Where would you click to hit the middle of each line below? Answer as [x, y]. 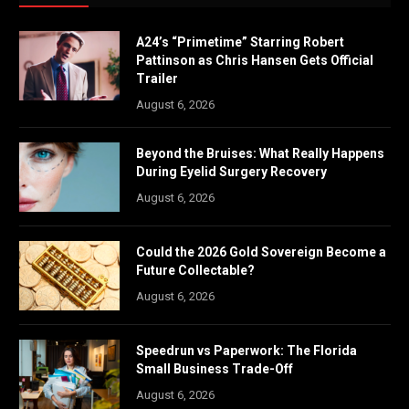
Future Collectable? [195, 271]
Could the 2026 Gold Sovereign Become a [261, 252]
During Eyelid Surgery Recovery [231, 172]
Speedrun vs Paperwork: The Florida [246, 351]
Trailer [157, 79]
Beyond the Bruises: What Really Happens [260, 154]
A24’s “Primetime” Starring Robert [240, 42]
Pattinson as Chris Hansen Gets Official [255, 61]
